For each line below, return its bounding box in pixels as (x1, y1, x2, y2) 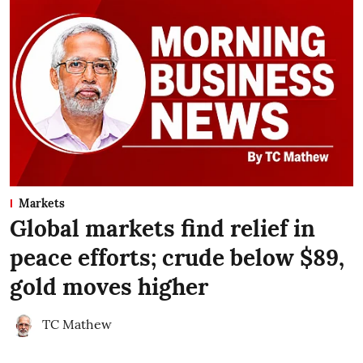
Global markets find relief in (10, 213, 315, 243)
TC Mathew (42, 315, 112, 332)
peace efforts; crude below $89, (10, 242, 344, 272)
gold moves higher (10, 271, 208, 301)
